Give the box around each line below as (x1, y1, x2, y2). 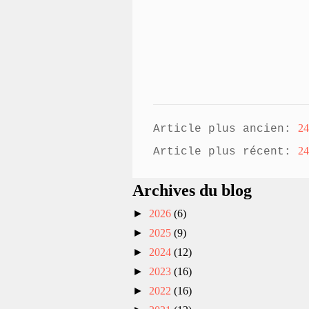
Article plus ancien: (153, 122, 298, 135)
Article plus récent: (153, 145, 298, 158)
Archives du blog (132, 181, 252, 199)
